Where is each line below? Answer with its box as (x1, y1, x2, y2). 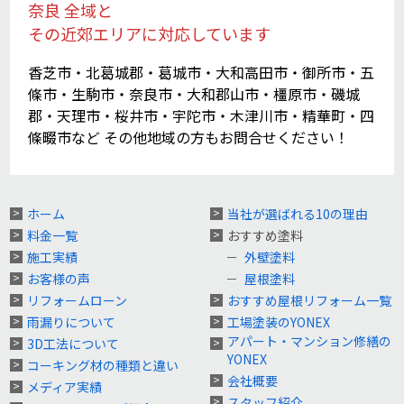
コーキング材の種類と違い (27, 355, 179, 374)
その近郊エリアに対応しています (28, 21, 271, 45)
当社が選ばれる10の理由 (226, 204, 368, 223)
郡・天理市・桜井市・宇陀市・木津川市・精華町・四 (28, 104, 375, 126)
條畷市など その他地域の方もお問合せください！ (28, 125, 350, 148)
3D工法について (27, 334, 120, 353)
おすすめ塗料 (226, 225, 303, 244)
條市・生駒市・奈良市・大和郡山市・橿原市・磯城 (28, 82, 361, 105)
